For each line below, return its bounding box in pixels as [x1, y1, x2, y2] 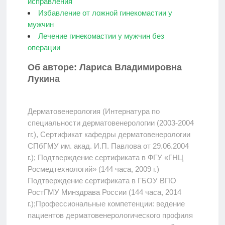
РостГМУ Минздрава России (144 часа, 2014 [27, 187, 181, 196]
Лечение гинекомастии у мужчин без [38, 31, 164, 40]
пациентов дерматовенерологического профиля [27, 210, 193, 219]
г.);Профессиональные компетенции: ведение [27, 199, 185, 208]
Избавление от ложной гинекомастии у [38, 8, 172, 17]
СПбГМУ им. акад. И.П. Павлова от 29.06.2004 [27, 141, 189, 150]
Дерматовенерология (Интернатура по [27, 106, 160, 116]
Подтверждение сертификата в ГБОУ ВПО [27, 176, 176, 185]
